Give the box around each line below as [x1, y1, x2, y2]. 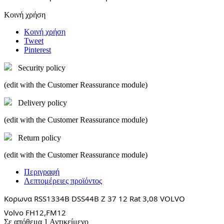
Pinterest [24, 45, 51, 54]
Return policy [18, 133, 61, 142]
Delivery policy [18, 98, 67, 107]
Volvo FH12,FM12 [4, 207, 66, 217]
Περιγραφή [24, 167, 59, 176]
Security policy [18, 63, 65, 72]
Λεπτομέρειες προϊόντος [24, 176, 102, 185]
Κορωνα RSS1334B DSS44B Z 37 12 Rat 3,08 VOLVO [4, 193, 185, 204]
